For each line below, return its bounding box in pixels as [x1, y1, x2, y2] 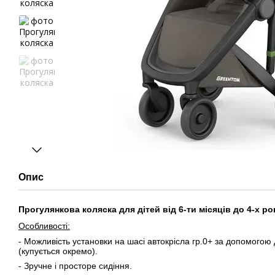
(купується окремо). [18, 246, 98, 256]
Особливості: [18, 221, 70, 231]
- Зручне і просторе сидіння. [18, 261, 132, 271]
